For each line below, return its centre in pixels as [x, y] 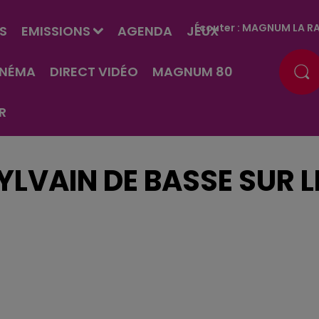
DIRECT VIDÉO [94, 72]
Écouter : [219, 27]
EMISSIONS [56, 31]
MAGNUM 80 [192, 72]
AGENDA [145, 31]
